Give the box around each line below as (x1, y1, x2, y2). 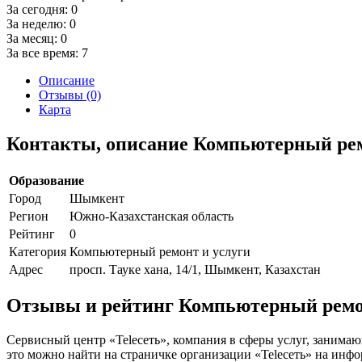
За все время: (6, 45, 82, 60)
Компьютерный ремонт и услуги (69, 244, 250, 259)
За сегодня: (6, 2, 71, 16)
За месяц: (6, 31, 61, 45)
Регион (9, 208, 48, 223)
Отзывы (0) (39, 87, 101, 102)
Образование (9, 173, 84, 187)
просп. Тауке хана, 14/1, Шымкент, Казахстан (69, 262, 321, 276)
